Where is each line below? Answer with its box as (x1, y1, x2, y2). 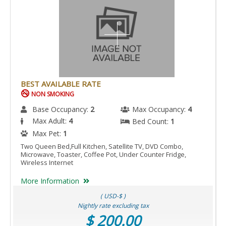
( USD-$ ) (100, 191, 126, 200)
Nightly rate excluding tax (77, 201, 149, 210)
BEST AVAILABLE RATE (21, 78, 101, 89)
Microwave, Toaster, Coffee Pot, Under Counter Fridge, (21, 149, 186, 159)
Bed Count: (132, 116, 171, 126)
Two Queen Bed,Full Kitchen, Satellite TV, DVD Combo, (21, 141, 183, 151)
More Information (21, 176, 79, 186)
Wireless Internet (21, 157, 73, 167)
